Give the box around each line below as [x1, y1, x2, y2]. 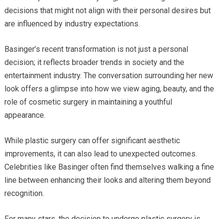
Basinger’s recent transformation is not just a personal [4, 44, 188, 54]
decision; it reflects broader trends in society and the [4, 57, 184, 67]
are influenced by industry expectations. [4, 19, 140, 28]
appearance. [4, 110, 45, 120]
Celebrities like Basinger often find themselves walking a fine [4, 162, 214, 172]
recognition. [4, 188, 44, 198]
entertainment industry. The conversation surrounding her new [4, 70, 213, 80]
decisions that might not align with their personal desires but [4, 5, 211, 15]
